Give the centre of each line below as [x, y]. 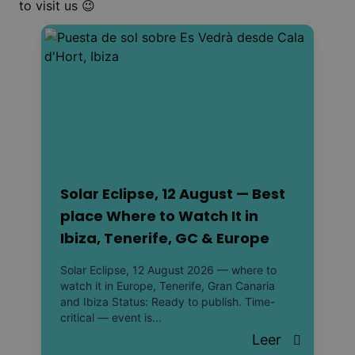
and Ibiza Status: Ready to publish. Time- [168, 301]
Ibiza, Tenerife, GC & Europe [165, 238]
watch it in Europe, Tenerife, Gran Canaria [168, 285]
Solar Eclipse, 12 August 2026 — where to [168, 269]
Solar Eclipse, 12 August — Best [173, 193]
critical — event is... [111, 317]
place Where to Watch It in [159, 216]
